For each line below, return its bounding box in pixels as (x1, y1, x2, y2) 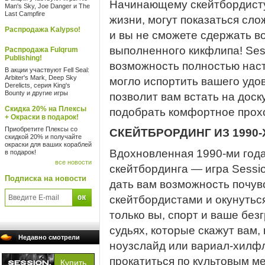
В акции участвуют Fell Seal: (5, 66, 89, 73)
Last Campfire (5, 10, 45, 17)
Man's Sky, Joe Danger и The (5, 2, 90, 9)
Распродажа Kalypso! (5, 25, 80, 34)
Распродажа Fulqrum (5, 46, 78, 54)
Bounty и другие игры (5, 89, 68, 96)
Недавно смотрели (18, 234, 80, 241)
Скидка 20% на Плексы (5, 105, 86, 113)
